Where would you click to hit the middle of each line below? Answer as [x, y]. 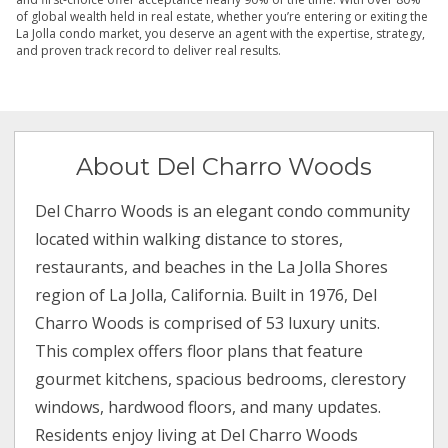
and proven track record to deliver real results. [150, 51]
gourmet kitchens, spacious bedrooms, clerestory [221, 379]
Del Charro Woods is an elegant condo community [223, 211]
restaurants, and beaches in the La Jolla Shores [212, 267]
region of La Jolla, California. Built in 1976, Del [206, 295]
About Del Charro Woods [224, 167]
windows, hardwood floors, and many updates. [208, 407]
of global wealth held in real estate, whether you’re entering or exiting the [222, 17]
